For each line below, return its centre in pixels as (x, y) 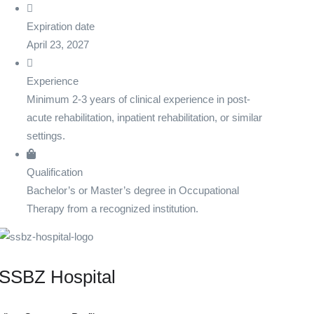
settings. (46, 136)
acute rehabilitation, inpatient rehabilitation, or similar (144, 118)
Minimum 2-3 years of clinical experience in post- (138, 100)
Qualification (54, 172)
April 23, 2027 (57, 45)
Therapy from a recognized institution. (112, 209)
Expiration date (60, 27)
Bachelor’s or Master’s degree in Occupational (132, 191)
